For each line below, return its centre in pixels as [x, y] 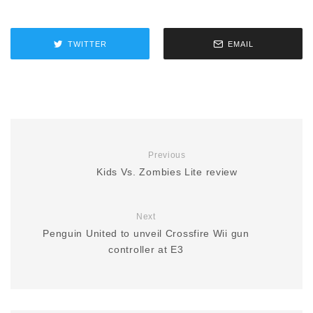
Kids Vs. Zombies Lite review [167, 172]
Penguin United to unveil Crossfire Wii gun [146, 233]
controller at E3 [146, 249]
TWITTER [87, 44]
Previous [167, 155]
